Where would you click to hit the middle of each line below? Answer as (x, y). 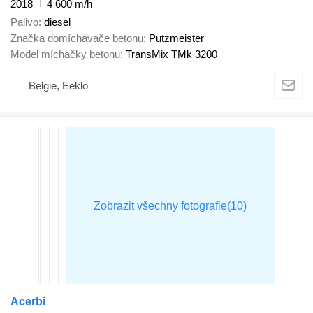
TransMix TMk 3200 (172, 54)
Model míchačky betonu (65, 54)
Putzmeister (176, 38)
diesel (57, 22)
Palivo (24, 22)
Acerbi (28, 302)
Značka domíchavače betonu (77, 38)
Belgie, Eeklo (58, 85)
